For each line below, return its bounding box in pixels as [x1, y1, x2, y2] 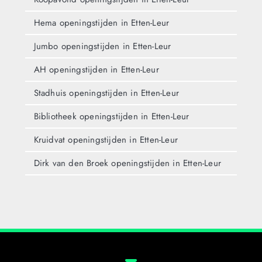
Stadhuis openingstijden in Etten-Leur [33, 86, 179, 99]
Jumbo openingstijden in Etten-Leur [33, 39, 171, 53]
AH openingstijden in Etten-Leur [33, 63, 159, 76]
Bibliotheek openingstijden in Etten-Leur [33, 109, 189, 123]
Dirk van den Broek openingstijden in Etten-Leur [33, 156, 221, 170]
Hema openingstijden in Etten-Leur [33, 16, 170, 29]
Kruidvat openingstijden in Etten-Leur [33, 133, 178, 146]
